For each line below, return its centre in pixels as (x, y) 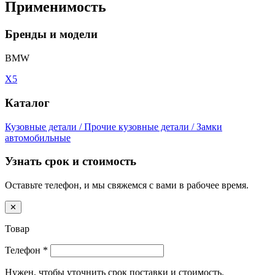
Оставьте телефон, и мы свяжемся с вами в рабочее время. (127, 185)
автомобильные (38, 137)
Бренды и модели (51, 34)
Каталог (27, 103)
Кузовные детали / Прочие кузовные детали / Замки (114, 126)
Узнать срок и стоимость (71, 161)
